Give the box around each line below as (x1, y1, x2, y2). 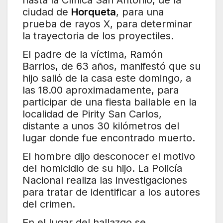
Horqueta (71, 6, 116, 18)
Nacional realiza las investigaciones (22, 174, 187, 186)
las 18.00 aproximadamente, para (22, 84, 179, 96)
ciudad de (22, 6, 68, 18)
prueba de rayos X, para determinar (22, 18, 192, 30)
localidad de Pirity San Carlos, (22, 108, 162, 120)
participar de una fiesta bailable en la (22, 96, 197, 108)
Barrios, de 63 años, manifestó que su (22, 60, 201, 72)
